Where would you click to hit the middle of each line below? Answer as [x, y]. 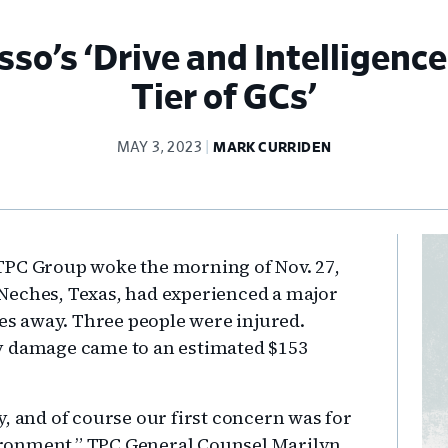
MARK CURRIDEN [272, 148]
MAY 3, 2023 [159, 148]
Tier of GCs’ [224, 98]
